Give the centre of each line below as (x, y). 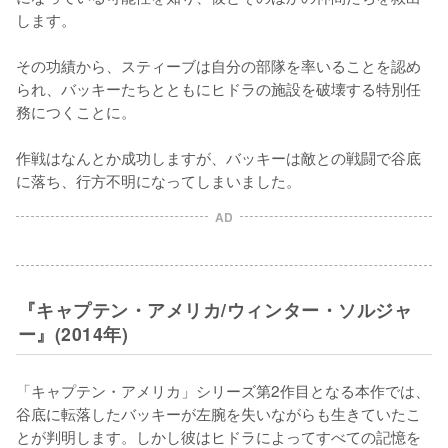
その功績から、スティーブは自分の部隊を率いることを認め (218, 65)
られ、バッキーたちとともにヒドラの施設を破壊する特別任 (218, 88)
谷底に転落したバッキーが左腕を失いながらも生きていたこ (218, 413)
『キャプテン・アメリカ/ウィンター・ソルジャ (215, 309)
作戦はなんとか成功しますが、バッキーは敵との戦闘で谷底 (218, 157)
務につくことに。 (76, 111)
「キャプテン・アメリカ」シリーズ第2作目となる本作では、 (223, 390)
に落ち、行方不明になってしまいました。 (158, 180)
